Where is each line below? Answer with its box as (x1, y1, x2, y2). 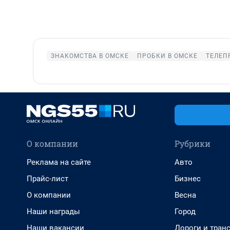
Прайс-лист (27, 174, 68, 183)
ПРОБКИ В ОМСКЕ (137, 52, 198, 60)
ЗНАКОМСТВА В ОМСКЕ (51, 52, 129, 60)
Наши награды (27, 207, 80, 216)
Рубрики (175, 138, 210, 149)
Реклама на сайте (27, 158, 91, 167)
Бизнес (175, 174, 201, 183)
